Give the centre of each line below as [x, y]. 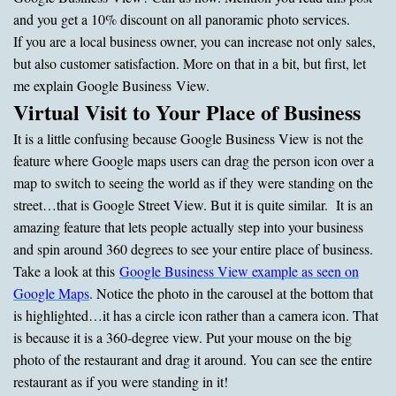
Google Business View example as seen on [239, 270]
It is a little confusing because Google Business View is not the [188, 138]
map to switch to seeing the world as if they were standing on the [193, 182]
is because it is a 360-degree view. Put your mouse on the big [183, 337]
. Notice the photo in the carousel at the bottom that [231, 293]
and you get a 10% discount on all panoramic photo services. [182, 19]
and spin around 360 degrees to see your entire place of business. [193, 248]
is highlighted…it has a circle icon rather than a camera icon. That [196, 315]
